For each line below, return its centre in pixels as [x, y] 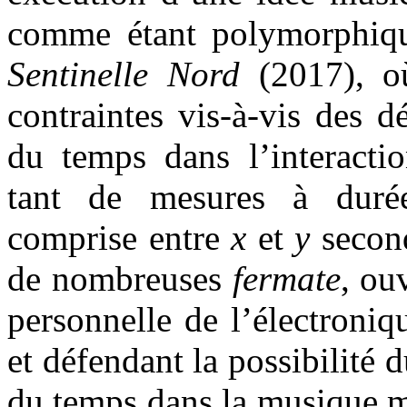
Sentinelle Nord [124, 74]
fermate [286, 278]
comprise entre [119, 237]
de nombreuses [120, 278]
